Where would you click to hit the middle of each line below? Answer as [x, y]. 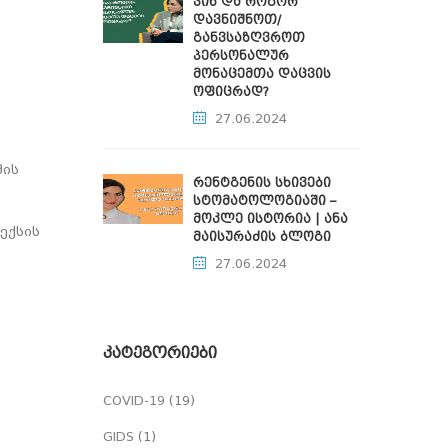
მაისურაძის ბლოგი [262, 237]
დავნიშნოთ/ [237, 20]
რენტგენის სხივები [262, 183]
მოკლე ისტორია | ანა [270, 219]
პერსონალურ [241, 56]
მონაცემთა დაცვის [262, 74]
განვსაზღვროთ [249, 38]
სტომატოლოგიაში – [264, 201]
